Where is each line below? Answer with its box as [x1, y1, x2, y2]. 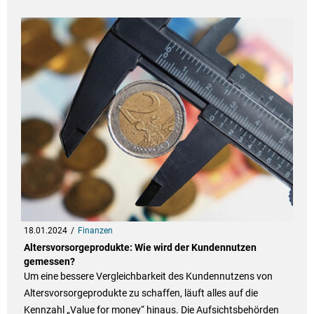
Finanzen [77, 226, 113, 236]
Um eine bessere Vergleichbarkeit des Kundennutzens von [23, 271, 273, 282]
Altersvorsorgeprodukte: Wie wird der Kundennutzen [23, 242, 257, 254]
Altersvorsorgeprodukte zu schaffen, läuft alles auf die [23, 287, 258, 299]
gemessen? [23, 256, 75, 268]
